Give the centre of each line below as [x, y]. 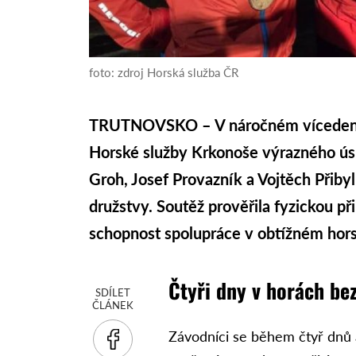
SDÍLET [113, 293]
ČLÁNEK [113, 306]
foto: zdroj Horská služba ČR [164, 73]
